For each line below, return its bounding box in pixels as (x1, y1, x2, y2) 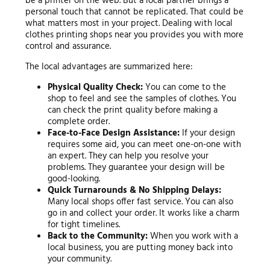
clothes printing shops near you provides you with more (25, 27, 243, 42)
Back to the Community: (48, 228, 148, 243)
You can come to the (143, 80, 227, 95)
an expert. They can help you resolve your (48, 148, 209, 163)
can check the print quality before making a (48, 102, 218, 118)
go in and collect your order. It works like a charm (48, 206, 240, 221)
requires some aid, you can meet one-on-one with (48, 137, 242, 152)
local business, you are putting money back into (48, 240, 233, 255)
